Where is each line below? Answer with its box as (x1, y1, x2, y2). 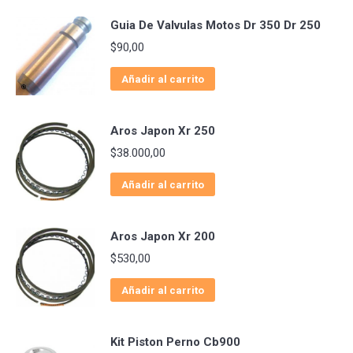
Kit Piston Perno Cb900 (110, 335, 240, 350)
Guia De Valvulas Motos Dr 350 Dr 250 (110, 18, 321, 33)
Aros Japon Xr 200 (110, 229, 215, 244)
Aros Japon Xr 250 (110, 124, 215, 139)
